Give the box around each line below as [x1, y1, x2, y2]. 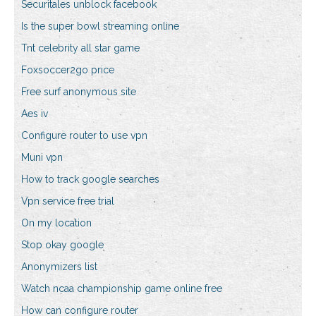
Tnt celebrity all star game [21, 42, 140, 54]
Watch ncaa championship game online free [21, 283, 222, 295]
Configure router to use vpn [21, 130, 147, 142]
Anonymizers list [21, 261, 97, 273]
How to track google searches [21, 174, 159, 186]
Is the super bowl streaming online [21, 20, 179, 32]
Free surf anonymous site [21, 86, 136, 98]
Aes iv [21, 108, 48, 120]
